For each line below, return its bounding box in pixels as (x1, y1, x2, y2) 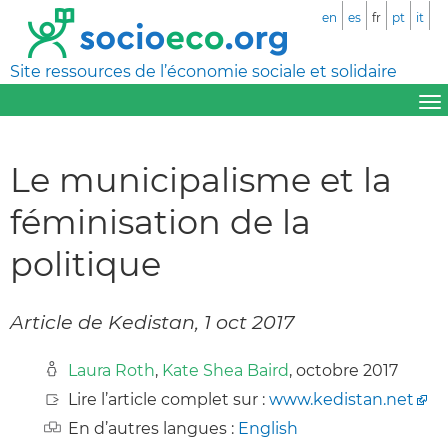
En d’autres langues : (68, 418, 238, 438)
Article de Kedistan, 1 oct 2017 (10, 309, 294, 334)
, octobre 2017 (289, 360, 398, 380)
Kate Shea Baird (162, 360, 289, 380)
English (238, 418, 298, 438)
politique (10, 242, 161, 284)
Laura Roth (68, 360, 155, 380)
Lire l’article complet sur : (68, 389, 269, 409)
